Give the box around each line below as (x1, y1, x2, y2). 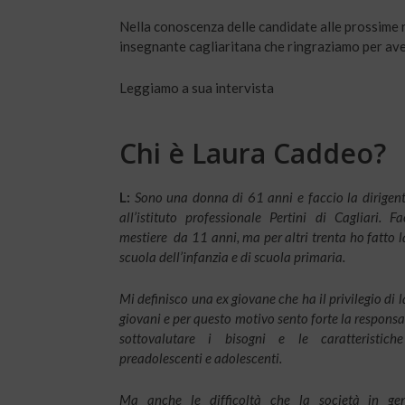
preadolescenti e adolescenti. (119, 350, 282, 367)
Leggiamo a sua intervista (119, 80, 274, 97)
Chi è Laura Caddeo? (119, 135, 386, 173)
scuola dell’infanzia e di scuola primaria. (119, 249, 345, 266)
